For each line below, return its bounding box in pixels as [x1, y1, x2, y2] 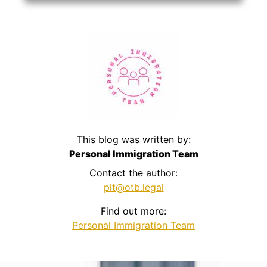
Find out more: [101, 204, 166, 217]
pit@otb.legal [103, 181, 164, 193]
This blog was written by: [76, 133, 191, 145]
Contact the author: [89, 166, 178, 179]
